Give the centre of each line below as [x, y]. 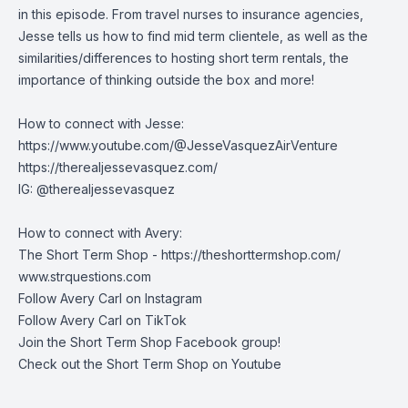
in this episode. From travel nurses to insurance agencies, [191, 14]
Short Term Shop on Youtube [194, 364]
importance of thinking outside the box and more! [166, 80]
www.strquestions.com [85, 276]
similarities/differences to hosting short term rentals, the [184, 58]
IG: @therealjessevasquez [97, 189]
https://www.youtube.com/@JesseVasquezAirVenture [178, 145]
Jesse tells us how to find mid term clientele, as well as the [193, 36]
